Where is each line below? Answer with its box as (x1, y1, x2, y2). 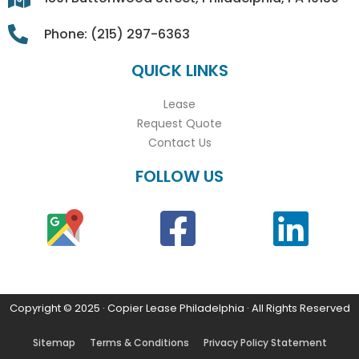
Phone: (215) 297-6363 (44, 24, 191, 43)
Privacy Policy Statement (203, 335, 327, 349)
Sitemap (32, 335, 75, 349)
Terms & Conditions (89, 335, 189, 349)
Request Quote (137, 115, 222, 131)
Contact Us (147, 134, 212, 151)
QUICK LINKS (131, 58, 228, 82)
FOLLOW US (135, 164, 224, 188)
